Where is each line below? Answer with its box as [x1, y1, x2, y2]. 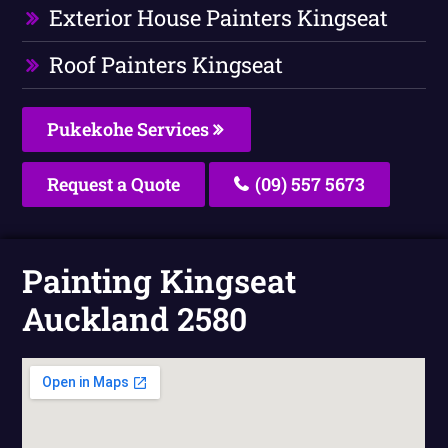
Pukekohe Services [47, 116, 214, 141]
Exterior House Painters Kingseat [49, 2, 389, 32]
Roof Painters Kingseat [49, 49, 284, 79]
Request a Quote [47, 171, 181, 196]
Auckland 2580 [22, 296, 248, 340]
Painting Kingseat [22, 258, 297, 302]
